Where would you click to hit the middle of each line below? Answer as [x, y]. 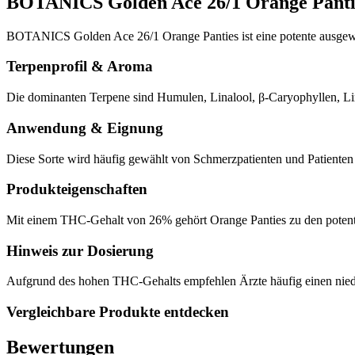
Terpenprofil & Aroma [80, 67]
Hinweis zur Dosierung [80, 250]
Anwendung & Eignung [85, 128]
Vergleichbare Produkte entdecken [118, 312]
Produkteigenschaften [77, 189]
